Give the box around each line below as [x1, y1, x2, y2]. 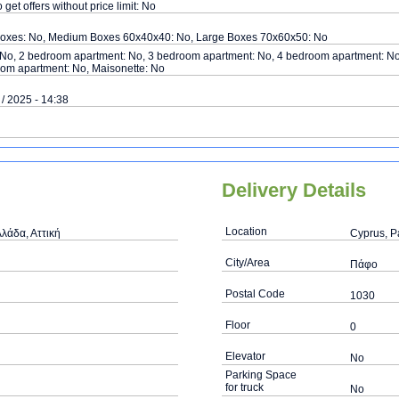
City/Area [225, 256, 270, 269]
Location [225, 225, 267, 238]
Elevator [225, 350, 265, 362]
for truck [225, 381, 264, 394]
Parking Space [225, 369, 297, 381]
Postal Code [225, 288, 285, 300]
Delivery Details [222, 179, 366, 201]
